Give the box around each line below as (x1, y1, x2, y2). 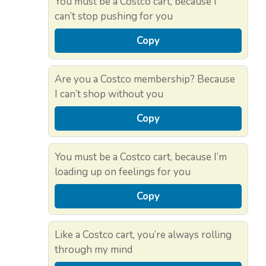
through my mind (55, 243, 132, 257)
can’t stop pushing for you (55, 9, 173, 24)
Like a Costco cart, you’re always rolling (55, 228, 232, 242)
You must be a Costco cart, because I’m (55, 150, 227, 164)
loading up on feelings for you (55, 165, 191, 179)
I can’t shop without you (55, 87, 163, 102)
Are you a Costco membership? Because (55, 72, 235, 87)
